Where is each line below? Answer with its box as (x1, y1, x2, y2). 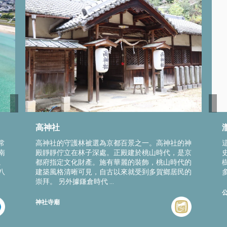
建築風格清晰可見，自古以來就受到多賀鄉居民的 (35, 167, 192, 176)
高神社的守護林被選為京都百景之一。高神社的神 (35, 138, 192, 147)
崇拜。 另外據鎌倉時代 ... (35, 177, 114, 185)
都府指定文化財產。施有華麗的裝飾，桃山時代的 (35, 158, 192, 166)
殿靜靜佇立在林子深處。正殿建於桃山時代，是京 (35, 148, 192, 157)
